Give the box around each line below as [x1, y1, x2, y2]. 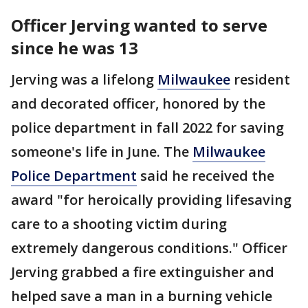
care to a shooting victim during [11, 214, 227, 233]
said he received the [137, 166, 274, 185]
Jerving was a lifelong [11, 69, 157, 89]
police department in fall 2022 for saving [11, 118, 284, 137]
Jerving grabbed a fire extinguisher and [11, 262, 274, 281]
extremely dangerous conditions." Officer [11, 238, 287, 257]
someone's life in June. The [11, 142, 192, 161]
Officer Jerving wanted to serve [11, 13, 267, 36]
